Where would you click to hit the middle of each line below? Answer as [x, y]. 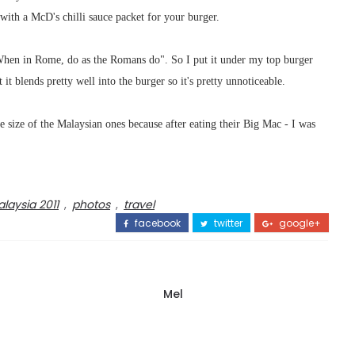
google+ [298, 223]
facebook [156, 223]
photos [91, 204]
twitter [227, 223]
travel [139, 204]
